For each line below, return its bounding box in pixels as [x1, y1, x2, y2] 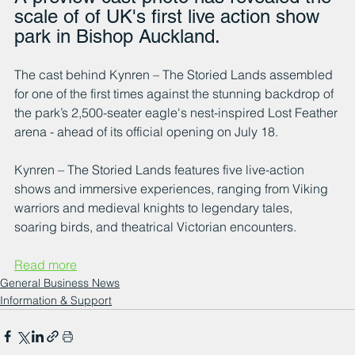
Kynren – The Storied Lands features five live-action [14, 162, 307, 178]
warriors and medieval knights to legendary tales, [14, 200, 296, 216]
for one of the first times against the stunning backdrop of [14, 86, 337, 102]
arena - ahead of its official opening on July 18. [14, 124, 278, 140]
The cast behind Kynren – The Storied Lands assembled [14, 67, 336, 83]
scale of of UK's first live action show [14, 6, 325, 28]
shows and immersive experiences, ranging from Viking [14, 181, 331, 197]
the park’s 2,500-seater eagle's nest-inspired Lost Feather [14, 105, 341, 121]
